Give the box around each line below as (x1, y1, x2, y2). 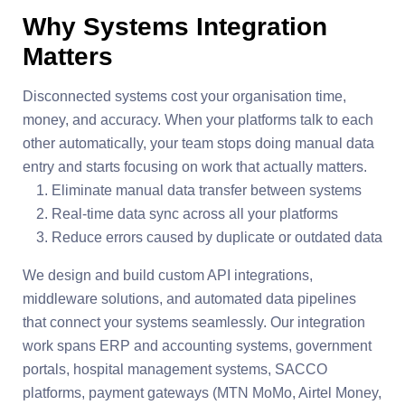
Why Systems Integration (23, 12, 327, 41)
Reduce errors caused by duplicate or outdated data (52, 229, 382, 245)
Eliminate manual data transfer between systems (52, 182, 362, 198)
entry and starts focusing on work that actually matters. (23, 158, 367, 174)
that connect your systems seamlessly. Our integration (23, 314, 365, 330)
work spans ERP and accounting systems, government (23, 337, 372, 353)
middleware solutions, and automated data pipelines (23, 290, 356, 306)
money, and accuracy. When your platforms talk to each (23, 111, 373, 127)
